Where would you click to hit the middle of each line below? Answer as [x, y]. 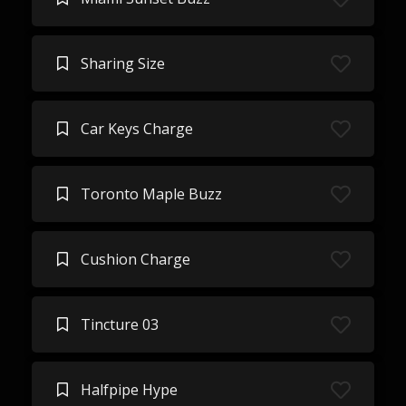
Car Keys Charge [136, 129]
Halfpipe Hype [129, 390]
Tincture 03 [119, 324]
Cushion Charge [135, 259]
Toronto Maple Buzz [151, 194]
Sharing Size [122, 63]
